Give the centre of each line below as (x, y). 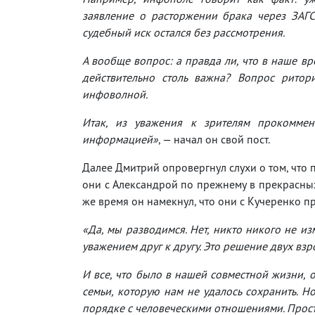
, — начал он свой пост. (214, 139)
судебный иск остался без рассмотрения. (184, 32)
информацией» (120, 139)
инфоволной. (115, 94)
